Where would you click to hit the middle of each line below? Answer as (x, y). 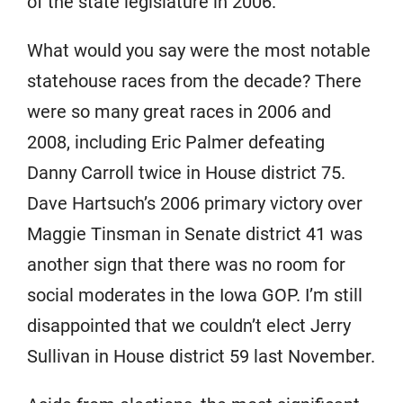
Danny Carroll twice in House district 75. (186, 173)
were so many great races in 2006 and (179, 112)
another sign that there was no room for (186, 265)
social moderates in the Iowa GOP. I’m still (195, 296)
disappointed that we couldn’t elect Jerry (189, 326)
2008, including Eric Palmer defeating (176, 143)
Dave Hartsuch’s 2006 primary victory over (195, 204)
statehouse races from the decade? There (194, 81)
